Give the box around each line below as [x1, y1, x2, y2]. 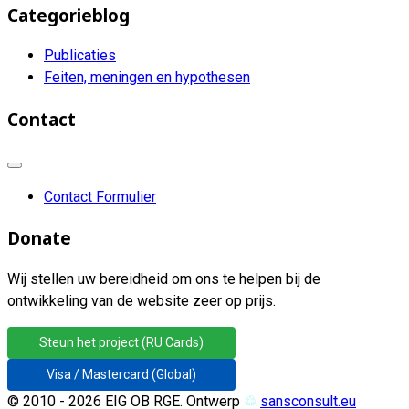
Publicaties [44, 47, 116, 65]
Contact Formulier [44, 187, 156, 205]
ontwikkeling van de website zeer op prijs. [7, 292, 276, 310]
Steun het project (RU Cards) [39, 335, 204, 351]
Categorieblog [7, 3, 130, 26]
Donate [7, 226, 71, 250]
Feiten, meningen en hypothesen [44, 68, 250, 87]
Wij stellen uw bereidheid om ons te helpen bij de [7, 270, 320, 288]
